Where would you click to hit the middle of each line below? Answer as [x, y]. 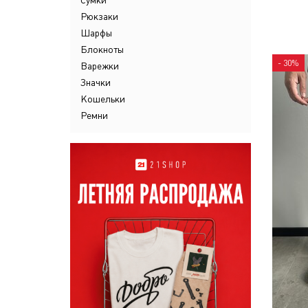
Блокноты [102, 49]
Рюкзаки [99, 16]
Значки [96, 82]
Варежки [100, 66]
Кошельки [103, 99]
